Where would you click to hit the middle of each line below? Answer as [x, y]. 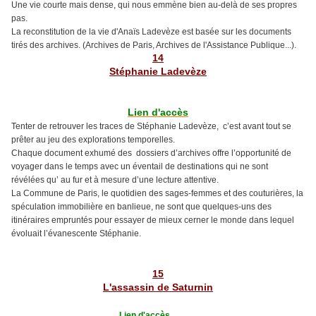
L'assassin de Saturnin [158, 287]
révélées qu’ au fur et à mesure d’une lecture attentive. [115, 180]
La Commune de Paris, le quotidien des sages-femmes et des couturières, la [157, 194]
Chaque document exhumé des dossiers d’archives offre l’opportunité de [151, 153]
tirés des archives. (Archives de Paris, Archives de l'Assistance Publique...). [154, 45]
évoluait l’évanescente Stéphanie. [76, 234]
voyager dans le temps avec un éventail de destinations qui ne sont [141, 167]
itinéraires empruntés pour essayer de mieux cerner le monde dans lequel [153, 220]
